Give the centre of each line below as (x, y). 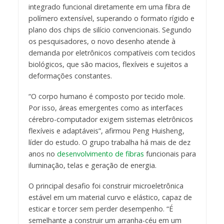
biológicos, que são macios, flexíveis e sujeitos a (108, 64)
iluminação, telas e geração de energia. (92, 165)
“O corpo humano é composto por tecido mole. (106, 96)
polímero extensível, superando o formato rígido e (111, 18)
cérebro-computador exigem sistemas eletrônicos (110, 119)
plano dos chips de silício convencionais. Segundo (110, 29)
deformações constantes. (70, 75)
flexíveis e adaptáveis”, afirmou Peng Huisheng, (106, 130)
